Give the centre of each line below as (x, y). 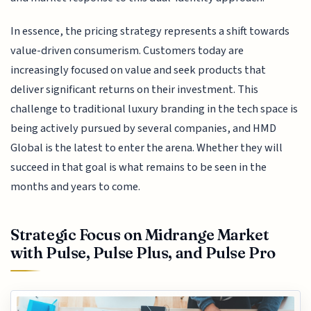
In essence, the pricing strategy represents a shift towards (150, 31)
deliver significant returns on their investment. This (135, 90)
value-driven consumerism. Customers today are (127, 51)
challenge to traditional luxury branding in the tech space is (154, 109)
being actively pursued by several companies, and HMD (144, 128)
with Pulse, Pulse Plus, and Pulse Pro (143, 253)
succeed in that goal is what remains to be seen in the (139, 167)
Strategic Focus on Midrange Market (140, 235)
